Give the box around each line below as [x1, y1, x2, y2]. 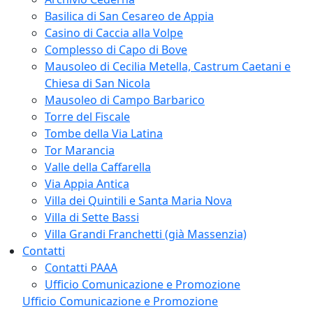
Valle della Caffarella [45, 159, 151, 175]
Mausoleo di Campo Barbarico [45, 92, 205, 108]
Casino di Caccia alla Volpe [45, 24, 183, 41]
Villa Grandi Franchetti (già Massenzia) [45, 226, 247, 242]
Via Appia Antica [45, 175, 129, 191]
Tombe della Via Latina [45, 125, 163, 141]
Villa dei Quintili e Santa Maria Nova [45, 192, 232, 208]
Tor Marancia [45, 142, 115, 158]
